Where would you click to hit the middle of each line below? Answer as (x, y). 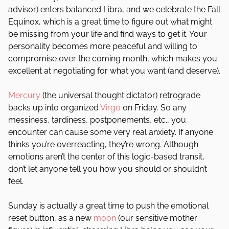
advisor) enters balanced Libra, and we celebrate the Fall (114, 9)
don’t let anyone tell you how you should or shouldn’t (108, 169)
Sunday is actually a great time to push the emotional (108, 206)
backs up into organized (54, 108)
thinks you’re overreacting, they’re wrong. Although (103, 144)
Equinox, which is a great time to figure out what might (110, 22)
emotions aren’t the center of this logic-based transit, (106, 157)
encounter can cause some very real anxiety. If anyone (111, 132)
